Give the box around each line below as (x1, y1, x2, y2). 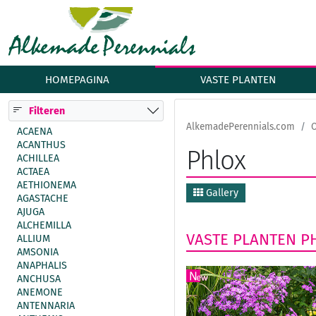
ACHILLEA (17, 152, 59, 164)
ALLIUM (17, 233, 50, 245)
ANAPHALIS (17, 260, 67, 272)
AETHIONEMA (17, 179, 76, 191)
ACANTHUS (17, 139, 66, 151)
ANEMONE (17, 286, 63, 298)
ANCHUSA (17, 273, 61, 285)
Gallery (203, 187, 238, 199)
